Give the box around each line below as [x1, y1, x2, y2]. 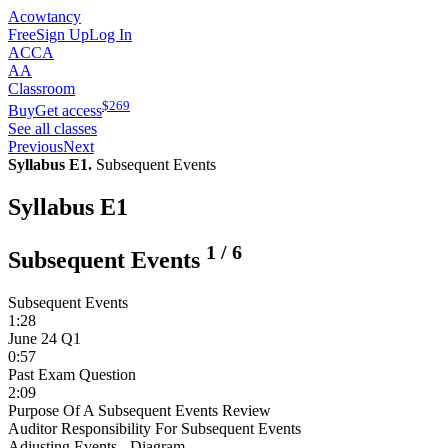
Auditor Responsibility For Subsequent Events [8, 420, 301, 438]
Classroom [8, 80, 75, 97]
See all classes [8, 120, 97, 138]
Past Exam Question [8, 366, 136, 384]
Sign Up [36, 26, 89, 43]
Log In [89, 26, 132, 43]
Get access [35, 102, 102, 120]
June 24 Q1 [8, 330, 81, 348]
